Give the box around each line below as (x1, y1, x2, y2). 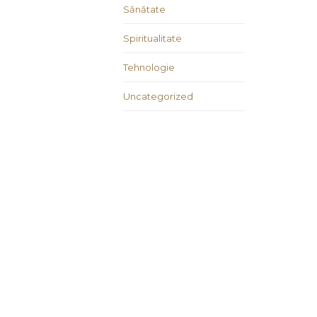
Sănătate (123, 4, 166, 16)
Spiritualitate (123, 33, 182, 45)
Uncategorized (123, 91, 193, 103)
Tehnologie (123, 62, 175, 74)
